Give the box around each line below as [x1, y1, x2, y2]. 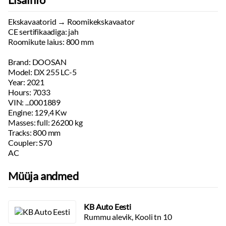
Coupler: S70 [8, 138, 52, 147]
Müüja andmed [8, 169, 79, 183]
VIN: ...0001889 [8, 97, 61, 107]
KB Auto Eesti [84, 202, 131, 211]
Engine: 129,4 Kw [8, 107, 67, 117]
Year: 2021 [8, 77, 44, 87]
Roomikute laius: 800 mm [8, 37, 94, 46]
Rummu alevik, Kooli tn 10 [84, 212, 172, 221]
